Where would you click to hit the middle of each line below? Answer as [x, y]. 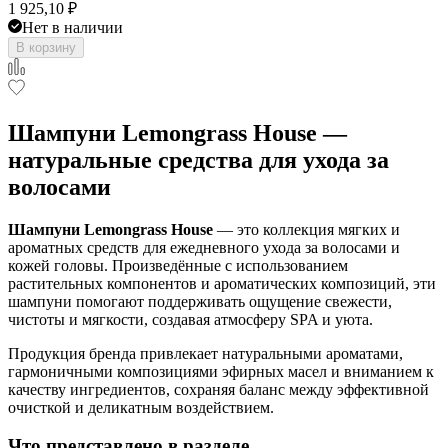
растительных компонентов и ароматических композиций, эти [222, 283]
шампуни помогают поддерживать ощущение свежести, [200, 301]
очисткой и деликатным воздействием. [141, 407]
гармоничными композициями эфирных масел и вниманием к [221, 371]
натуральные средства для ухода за [198, 159]
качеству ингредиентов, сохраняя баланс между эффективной [218, 389]
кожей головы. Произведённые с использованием [178, 265]
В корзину [46, 47]
